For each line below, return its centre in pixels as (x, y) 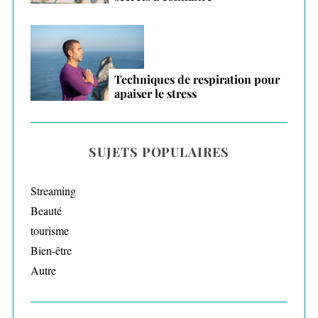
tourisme (49, 231)
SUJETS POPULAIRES (159, 152)
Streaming (53, 191)
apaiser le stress (155, 94)
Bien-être (51, 251)
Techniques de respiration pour (197, 79)
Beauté (46, 211)
